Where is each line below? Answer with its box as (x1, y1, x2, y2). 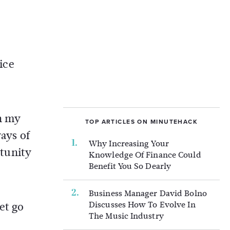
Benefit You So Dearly (89, 160, 171, 172)
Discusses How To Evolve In (89, 199, 196, 210)
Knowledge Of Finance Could (89, 149, 201, 161)
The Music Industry (89, 210, 164, 222)
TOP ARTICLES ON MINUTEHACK (85, 118, 198, 125)
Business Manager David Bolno (89, 187, 207, 199)
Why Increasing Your (89, 138, 169, 149)
